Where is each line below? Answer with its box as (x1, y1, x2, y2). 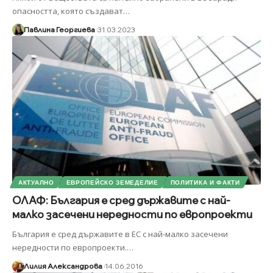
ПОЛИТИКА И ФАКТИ (170, 179, 240, 186)
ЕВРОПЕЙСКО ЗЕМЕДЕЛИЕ (66, 179, 158, 186)
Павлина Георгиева (23, 24, 95, 34)
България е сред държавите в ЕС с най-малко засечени (12, 229, 228, 240)
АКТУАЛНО (18, 179, 54, 186)
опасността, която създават (12, 5, 123, 16)
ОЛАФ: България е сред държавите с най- (12, 194, 230, 207)
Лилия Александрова (23, 261, 102, 271)
